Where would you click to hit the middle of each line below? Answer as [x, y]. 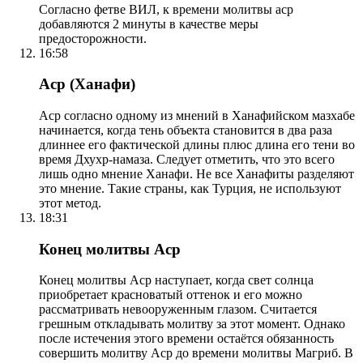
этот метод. [70, 203]
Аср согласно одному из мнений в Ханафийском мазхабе [197, 115]
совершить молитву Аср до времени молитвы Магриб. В [196, 353]
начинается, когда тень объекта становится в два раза [186, 130]
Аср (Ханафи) [87, 84]
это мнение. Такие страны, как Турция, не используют [190, 188]
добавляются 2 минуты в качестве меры [149, 23]
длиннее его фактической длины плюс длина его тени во [197, 144]
